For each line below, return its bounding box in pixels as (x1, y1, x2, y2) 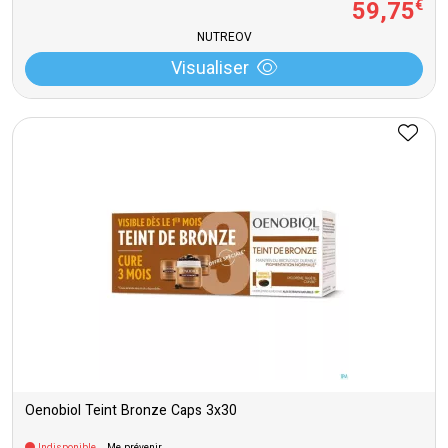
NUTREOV (196, 29, 252, 47)
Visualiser (171, 56, 249, 84)
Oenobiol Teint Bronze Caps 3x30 (25, 401, 237, 423)
